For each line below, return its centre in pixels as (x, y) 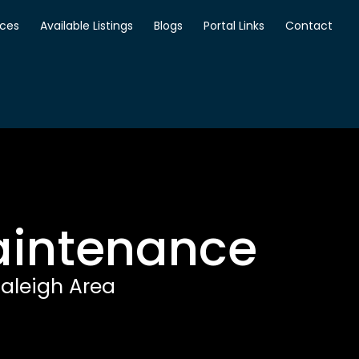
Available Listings (86, 26)
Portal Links (234, 26)
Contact (309, 26)
